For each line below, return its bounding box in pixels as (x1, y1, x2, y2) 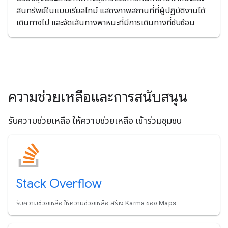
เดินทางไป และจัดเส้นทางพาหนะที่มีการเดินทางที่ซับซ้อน (16, 17, 195, 27)
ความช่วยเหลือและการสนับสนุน (8, 88, 187, 106)
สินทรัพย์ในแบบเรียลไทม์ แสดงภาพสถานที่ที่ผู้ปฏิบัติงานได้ (16, 5, 205, 15)
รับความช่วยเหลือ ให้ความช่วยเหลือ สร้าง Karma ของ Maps (16, 198, 176, 207)
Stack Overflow (16, 176, 102, 191)
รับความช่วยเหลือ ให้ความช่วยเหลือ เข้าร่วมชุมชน (8, 115, 182, 126)
